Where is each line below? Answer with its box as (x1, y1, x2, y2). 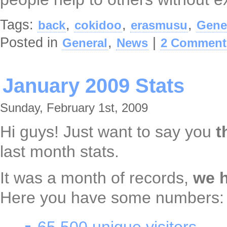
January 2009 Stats (3, 74, 184, 97)
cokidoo (74, 18, 122, 32)
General (62, 36, 107, 50)
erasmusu (131, 18, 187, 32)
